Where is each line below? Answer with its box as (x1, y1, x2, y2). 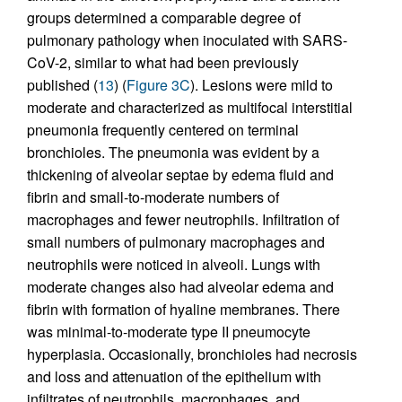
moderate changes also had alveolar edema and (27, 276, 334, 298)
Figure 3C (127, 74, 190, 96)
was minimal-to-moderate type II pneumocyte (27, 321, 310, 343)
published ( (27, 74, 98, 96)
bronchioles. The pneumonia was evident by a (27, 142, 319, 163)
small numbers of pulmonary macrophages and (27, 232, 325, 253)
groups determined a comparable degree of (27, 7, 301, 29)
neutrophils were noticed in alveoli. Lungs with (27, 254, 320, 275)
